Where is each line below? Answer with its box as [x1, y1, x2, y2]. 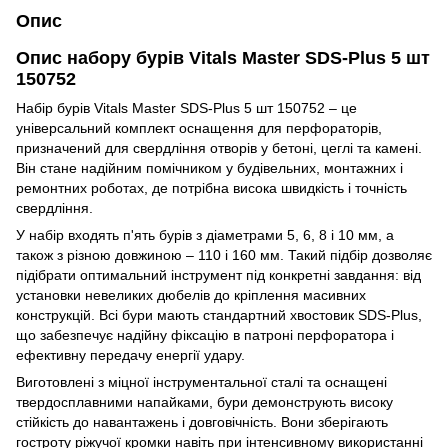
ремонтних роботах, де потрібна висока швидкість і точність [16, 179, 407, 196]
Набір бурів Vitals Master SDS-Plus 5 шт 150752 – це [16, 99, 357, 116]
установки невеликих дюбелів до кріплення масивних [16, 286, 366, 303]
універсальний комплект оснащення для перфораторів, [16, 119, 382, 136]
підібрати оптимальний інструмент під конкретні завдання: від [16, 266, 421, 283]
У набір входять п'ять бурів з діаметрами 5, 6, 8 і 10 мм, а [16, 226, 394, 243]
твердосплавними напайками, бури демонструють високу [16, 393, 393, 410]
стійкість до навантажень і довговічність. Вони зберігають [16, 413, 388, 430]
